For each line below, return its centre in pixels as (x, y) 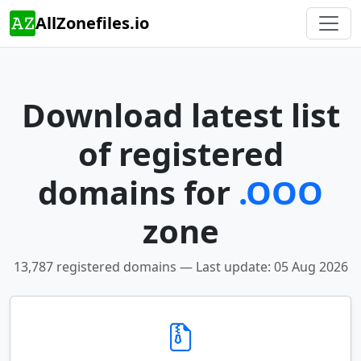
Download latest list (180, 115)
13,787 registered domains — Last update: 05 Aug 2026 (180, 267)
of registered (180, 154)
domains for (138, 192)
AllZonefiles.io (92, 23)
